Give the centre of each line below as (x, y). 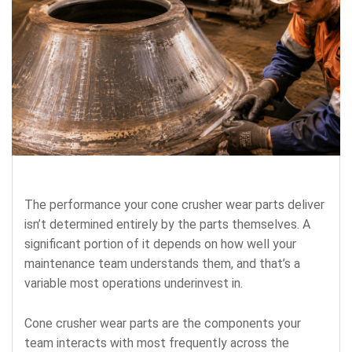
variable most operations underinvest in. (134, 283)
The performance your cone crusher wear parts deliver (174, 204)
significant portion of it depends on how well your (160, 244)
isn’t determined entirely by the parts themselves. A (167, 224)
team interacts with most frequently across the (157, 343)
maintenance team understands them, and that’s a (162, 263)
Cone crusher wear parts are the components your (163, 323)
